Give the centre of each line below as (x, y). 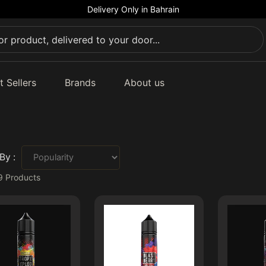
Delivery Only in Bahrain (133, 9)
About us (144, 82)
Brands (80, 82)
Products (22, 177)
